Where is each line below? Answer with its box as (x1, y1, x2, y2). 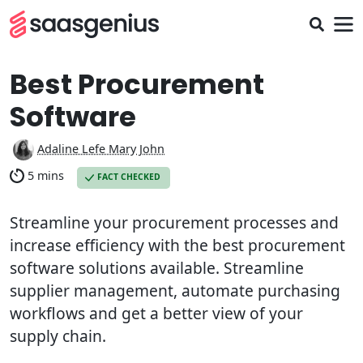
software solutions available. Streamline (10, 257, 304, 279)
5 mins (28, 168, 64, 184)
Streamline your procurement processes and (10, 211, 339, 233)
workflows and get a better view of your (10, 302, 303, 324)
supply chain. (10, 325, 106, 347)
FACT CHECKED (97, 171, 161, 183)
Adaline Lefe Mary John (37, 140, 164, 156)
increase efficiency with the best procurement (10, 234, 345, 256)
